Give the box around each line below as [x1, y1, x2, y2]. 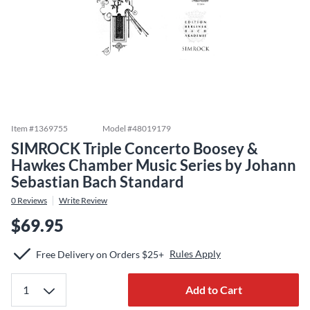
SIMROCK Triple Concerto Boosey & [11, 139, 258, 158]
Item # [11, 123, 34, 134]
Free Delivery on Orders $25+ [36, 248, 164, 260]
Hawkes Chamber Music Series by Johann [11, 156, 296, 174]
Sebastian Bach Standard [11, 172, 184, 191]
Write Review [59, 195, 107, 206]
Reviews [16, 195, 47, 206]
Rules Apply [170, 248, 221, 259]
